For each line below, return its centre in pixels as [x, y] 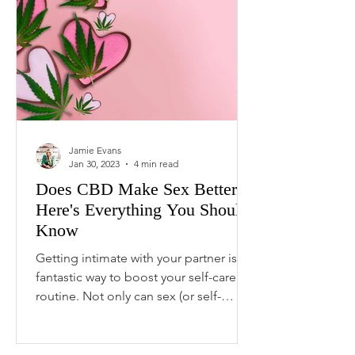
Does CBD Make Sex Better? [140, 189]
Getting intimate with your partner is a [141, 258]
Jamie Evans [95, 150]
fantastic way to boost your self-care [136, 277]
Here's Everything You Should [142, 210]
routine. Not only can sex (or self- [128, 296]
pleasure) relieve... [86, 315]
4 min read [156, 164]
